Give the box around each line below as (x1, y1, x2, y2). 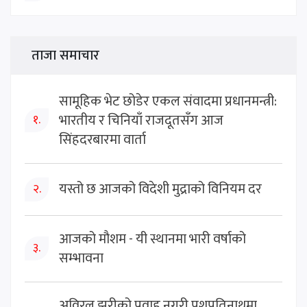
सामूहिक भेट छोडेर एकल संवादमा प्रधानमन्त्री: (59, 89, 277, 113)
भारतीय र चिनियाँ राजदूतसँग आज (59, 108, 223, 132)
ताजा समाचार (32, 43, 99, 67)
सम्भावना (59, 246, 103, 270)
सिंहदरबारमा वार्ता (59, 127, 146, 151)
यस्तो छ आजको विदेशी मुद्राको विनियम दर (59, 177, 262, 201)
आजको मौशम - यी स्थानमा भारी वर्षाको (59, 227, 246, 251)
